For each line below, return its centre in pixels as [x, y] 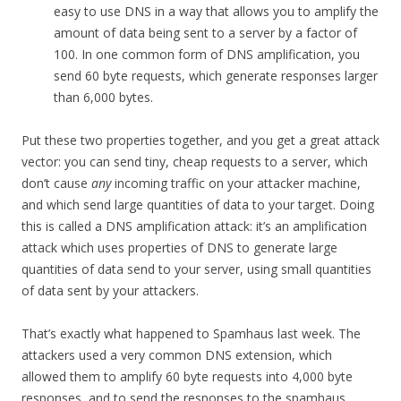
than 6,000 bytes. [103, 98]
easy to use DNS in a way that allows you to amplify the [216, 12]
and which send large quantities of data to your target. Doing [198, 205]
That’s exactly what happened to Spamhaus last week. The [191, 334]
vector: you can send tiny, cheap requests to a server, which [195, 162]
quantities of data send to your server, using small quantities [196, 269]
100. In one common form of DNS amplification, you [207, 55]
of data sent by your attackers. [110, 291]
